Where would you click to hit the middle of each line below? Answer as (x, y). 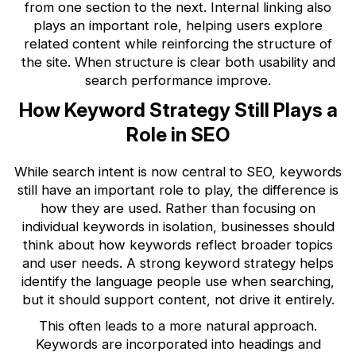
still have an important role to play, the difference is (178, 190)
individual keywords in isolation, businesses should (178, 226)
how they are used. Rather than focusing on (178, 208)
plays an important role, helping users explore (178, 25)
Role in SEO (178, 134)
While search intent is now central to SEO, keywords (178, 171)
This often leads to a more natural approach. (178, 325)
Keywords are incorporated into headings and (178, 344)
